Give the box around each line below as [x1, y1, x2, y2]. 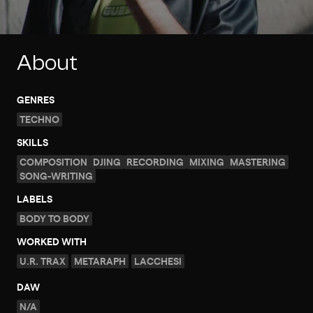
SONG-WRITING [20, 169, 93, 182]
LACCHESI [134, 254, 182, 267]
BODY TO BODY [20, 212, 89, 224]
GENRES [17, 93, 54, 105]
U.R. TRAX [20, 254, 66, 267]
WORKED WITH [17, 235, 87, 247]
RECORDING [126, 155, 184, 168]
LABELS [17, 192, 52, 205]
